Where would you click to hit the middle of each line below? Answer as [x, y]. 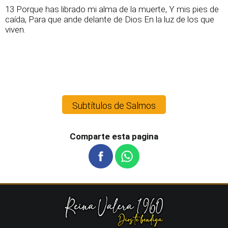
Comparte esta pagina [114, 136]
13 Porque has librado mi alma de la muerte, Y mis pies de [112, 9]
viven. [15, 30]
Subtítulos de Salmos [114, 106]
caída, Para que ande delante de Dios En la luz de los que [110, 19]
